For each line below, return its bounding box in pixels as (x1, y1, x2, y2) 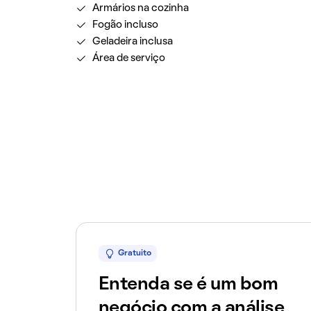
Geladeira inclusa (92, 37, 173, 47)
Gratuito (117, 250, 151, 257)
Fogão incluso (92, 20, 158, 30)
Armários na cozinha (92, 3, 189, 13)
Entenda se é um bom (98, 276, 278, 293)
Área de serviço (92, 53, 165, 63)
